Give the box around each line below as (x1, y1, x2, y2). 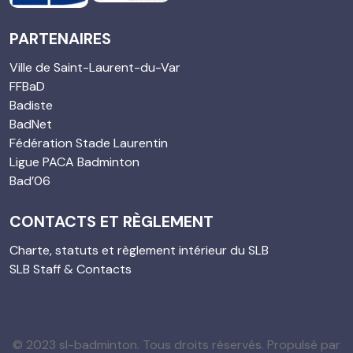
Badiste (9, 96, 53, 113)
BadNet (9, 115, 52, 132)
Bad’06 (9, 172, 50, 189)
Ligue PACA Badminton (9, 153, 139, 170)
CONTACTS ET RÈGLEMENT (9, 210, 214, 232)
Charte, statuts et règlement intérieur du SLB (9, 241, 269, 258)
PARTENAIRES (9, 28, 111, 49)
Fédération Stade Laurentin (9, 134, 168, 151)
